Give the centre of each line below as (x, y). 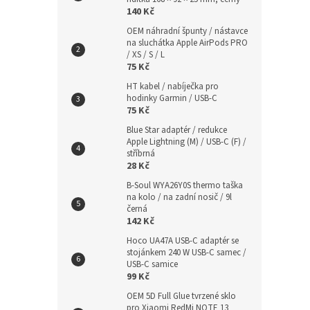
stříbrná (141, 154)
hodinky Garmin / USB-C (172, 99)
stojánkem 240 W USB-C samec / (186, 253)
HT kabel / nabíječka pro (173, 87)
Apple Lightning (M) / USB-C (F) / (186, 142)
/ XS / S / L (146, 55)
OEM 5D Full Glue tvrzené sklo (181, 297)
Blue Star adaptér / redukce (177, 130)
